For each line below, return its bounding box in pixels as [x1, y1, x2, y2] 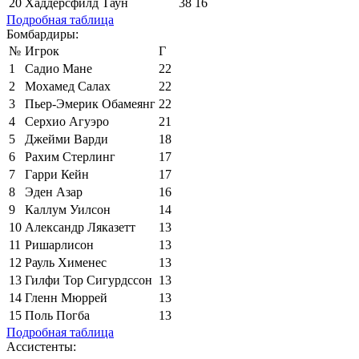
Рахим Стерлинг [25, 149, 115, 163]
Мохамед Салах [25, 79, 111, 93]
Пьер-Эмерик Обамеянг [25, 96, 155, 111]
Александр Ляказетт [25, 220, 135, 234]
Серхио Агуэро [25, 114, 109, 128]
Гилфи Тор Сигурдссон [25, 272, 152, 287]
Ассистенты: [6, 339, 76, 353]
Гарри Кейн [25, 167, 89, 181]
